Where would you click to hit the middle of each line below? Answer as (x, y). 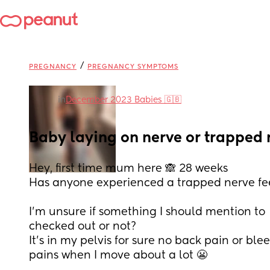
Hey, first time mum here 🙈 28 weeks (130, 169)
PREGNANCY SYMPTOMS (133, 67)
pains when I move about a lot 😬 (118, 256)
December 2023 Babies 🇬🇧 (124, 100)
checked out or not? (83, 227)
